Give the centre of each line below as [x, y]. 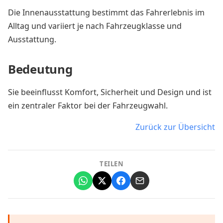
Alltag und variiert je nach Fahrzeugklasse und [95, 26]
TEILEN [111, 164]
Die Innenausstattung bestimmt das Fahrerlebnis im [106, 12]
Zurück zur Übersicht [175, 127]
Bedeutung [40, 69]
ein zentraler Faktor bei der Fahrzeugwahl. [88, 105]
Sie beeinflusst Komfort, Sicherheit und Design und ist [110, 92]
